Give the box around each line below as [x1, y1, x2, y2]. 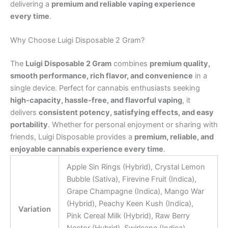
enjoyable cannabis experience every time [10, 145, 163, 154]
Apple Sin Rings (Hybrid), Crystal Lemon [66, 162, 205, 172]
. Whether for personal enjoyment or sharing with [48, 120, 218, 130]
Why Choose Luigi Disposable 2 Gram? [10, 36, 145, 45]
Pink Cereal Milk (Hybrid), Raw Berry [66, 211, 190, 221]
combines [111, 59, 150, 69]
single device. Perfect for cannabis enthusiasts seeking [10, 83, 200, 93]
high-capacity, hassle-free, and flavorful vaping [10, 96, 182, 105]
